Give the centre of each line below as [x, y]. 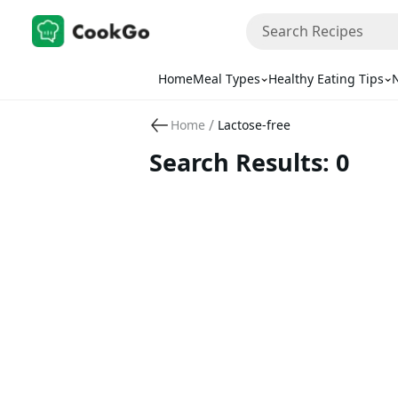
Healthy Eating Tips [326, 79]
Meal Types [226, 79]
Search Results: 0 [249, 162]
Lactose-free [254, 125]
